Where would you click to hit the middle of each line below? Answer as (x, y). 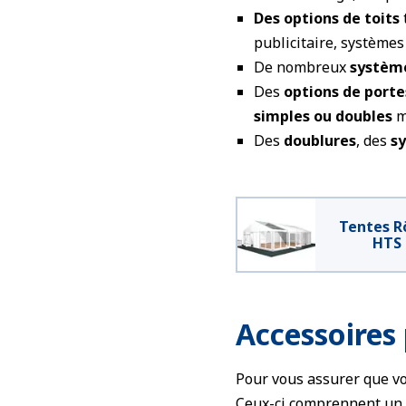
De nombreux (302, 67)
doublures (320, 140)
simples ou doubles (323, 116)
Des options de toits (327, 18)
